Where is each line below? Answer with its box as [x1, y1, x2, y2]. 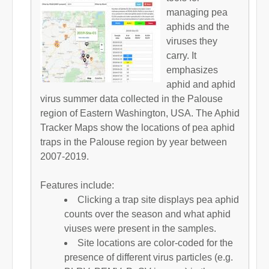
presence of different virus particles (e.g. [64, 252, 233, 262]
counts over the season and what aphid [64, 208, 231, 219]
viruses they [166, 35, 217, 46]
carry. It [166, 50, 196, 61]
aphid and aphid [166, 79, 235, 89]
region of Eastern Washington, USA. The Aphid [40, 107, 240, 118]
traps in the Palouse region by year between [40, 136, 227, 147]
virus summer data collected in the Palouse [40, 93, 223, 104]
